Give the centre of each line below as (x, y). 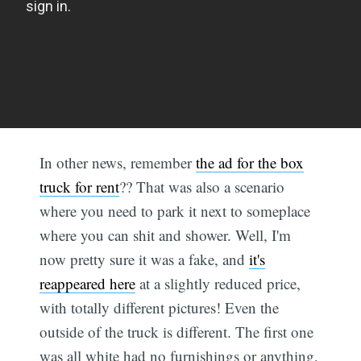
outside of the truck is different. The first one (177, 332)
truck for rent (80, 187)
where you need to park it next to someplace (175, 211)
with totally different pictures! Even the (160, 308)
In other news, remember (118, 163)
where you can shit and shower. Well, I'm (166, 235)
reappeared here (88, 284)
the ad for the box (250, 163)
